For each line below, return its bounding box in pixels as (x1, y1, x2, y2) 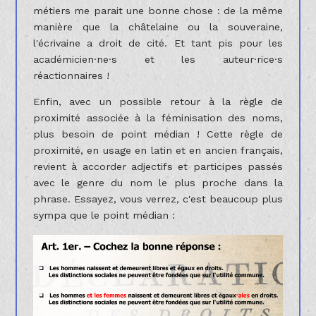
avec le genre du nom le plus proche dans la (32, 177, 284, 189)
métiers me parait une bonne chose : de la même (32, 4, 284, 16)
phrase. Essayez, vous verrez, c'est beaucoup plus (32, 193, 284, 205)
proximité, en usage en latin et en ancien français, (32, 145, 284, 157)
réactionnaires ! (32, 69, 109, 81)
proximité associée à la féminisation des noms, (32, 112, 284, 124)
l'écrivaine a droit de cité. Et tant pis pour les (32, 37, 284, 49)
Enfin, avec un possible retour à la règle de (32, 96, 284, 108)
